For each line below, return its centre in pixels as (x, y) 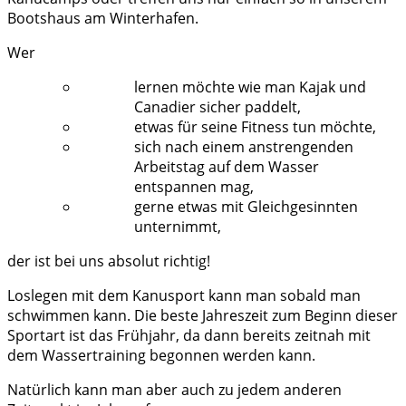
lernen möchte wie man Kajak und (250, 87)
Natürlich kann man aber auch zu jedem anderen (174, 389)
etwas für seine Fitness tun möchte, (255, 126)
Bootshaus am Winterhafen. (103, 18)
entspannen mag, (194, 186)
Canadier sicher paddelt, (217, 106)
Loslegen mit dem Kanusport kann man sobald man (184, 295)
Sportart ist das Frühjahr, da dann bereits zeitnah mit (189, 335)
